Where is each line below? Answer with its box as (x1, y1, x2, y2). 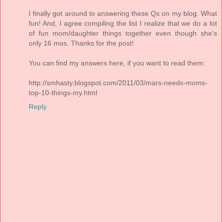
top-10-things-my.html (29, 88, 97, 97)
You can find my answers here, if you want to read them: (29, 58, 205, 67)
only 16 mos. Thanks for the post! (29, 39, 134, 47)
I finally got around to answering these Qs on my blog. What (29, 9, 217, 17)
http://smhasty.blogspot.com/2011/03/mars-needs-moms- (29, 78, 208, 87)
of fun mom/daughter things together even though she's (29, 29, 217, 37)
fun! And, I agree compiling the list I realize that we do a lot (29, 19, 217, 27)
